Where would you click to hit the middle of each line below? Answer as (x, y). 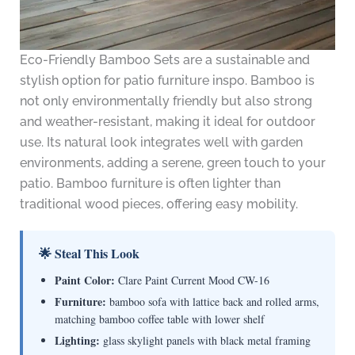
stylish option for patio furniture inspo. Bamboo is (167, 81)
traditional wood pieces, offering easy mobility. (158, 204)
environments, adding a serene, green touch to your (172, 163)
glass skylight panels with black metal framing (205, 341)
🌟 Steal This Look (89, 254)
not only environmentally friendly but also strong (166, 101)
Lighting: (77, 341)
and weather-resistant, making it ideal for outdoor (167, 122)
